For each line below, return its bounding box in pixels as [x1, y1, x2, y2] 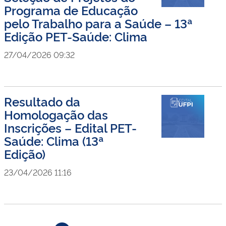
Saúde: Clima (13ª [4, 132, 104, 149]
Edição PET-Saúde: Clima [4, 28, 147, 44]
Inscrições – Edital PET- [4, 119, 137, 136]
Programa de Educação [4, 2, 138, 18]
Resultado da [4, 93, 80, 109]
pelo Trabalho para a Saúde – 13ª [4, 15, 193, 31]
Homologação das [4, 106, 108, 123]
